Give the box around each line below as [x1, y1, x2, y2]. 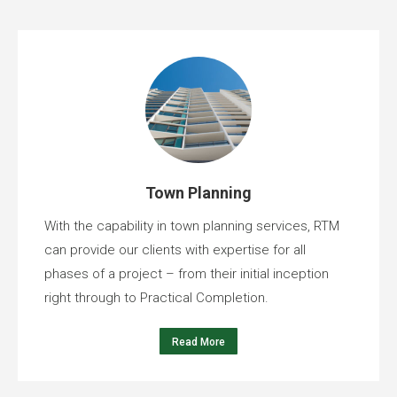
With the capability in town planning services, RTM [44, 217, 339, 234]
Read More [172, 335, 225, 348]
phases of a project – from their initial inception [44, 265, 329, 282]
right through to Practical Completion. [44, 289, 269, 306]
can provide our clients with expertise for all [44, 241, 306, 258]
